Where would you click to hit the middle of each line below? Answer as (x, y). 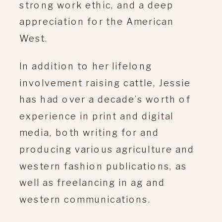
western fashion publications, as (103, 166)
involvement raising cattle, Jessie (105, 82)
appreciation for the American (97, 21)
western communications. (85, 199)
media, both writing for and (89, 132)
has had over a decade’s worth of (105, 99)
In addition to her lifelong (86, 66)
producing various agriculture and (107, 149)
